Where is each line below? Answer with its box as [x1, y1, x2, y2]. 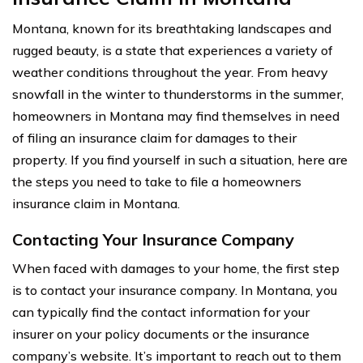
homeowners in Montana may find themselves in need [12, 107, 340, 124]
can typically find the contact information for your [12, 303, 310, 320]
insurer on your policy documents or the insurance [12, 325, 310, 342]
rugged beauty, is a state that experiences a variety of [12, 41, 333, 58]
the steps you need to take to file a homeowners [12, 173, 301, 190]
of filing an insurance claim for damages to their [12, 129, 297, 146]
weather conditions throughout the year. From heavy [12, 63, 328, 80]
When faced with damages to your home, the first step [12, 259, 340, 276]
